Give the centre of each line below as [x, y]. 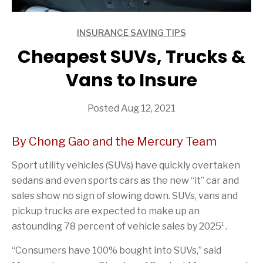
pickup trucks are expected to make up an [106, 211]
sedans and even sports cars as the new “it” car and [125, 180]
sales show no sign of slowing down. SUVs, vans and [125, 195]
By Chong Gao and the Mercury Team [114, 141]
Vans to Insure [131, 80]
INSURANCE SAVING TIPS [131, 33]
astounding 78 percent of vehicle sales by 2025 [117, 226]
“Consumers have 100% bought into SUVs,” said [117, 250]
